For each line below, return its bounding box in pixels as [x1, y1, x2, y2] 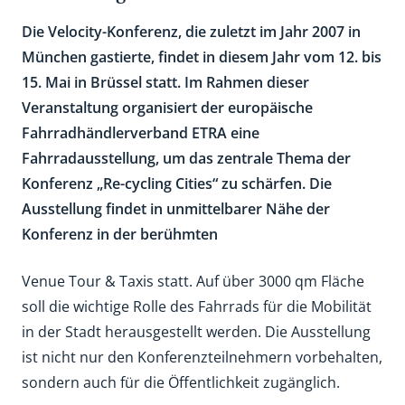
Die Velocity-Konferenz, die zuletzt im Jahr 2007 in [22, 22, 361, 42]
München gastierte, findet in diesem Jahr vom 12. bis [22, 47, 381, 67]
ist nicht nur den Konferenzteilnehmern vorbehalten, [22, 347, 382, 367]
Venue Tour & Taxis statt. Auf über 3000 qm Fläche [22, 271, 364, 291]
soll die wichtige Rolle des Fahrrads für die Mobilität [22, 297, 372, 316]
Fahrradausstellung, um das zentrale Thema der [22, 148, 351, 168]
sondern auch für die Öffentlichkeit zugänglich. [22, 372, 340, 392]
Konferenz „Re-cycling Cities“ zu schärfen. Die [22, 174, 332, 193]
